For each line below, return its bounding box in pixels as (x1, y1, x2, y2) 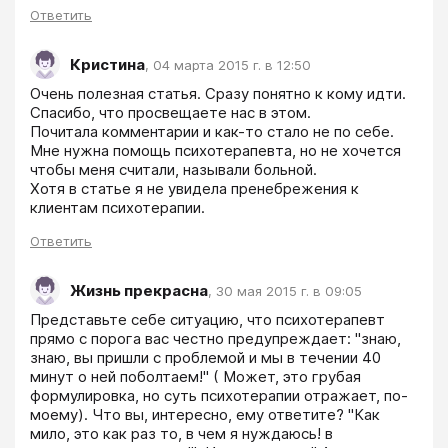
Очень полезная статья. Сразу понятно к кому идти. (30, 84, 406, 104)
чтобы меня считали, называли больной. (30, 160, 321, 180)
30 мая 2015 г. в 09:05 (216, 282, 362, 299)
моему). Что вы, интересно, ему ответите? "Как (30, 405, 380, 425)
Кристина (70, 54, 145, 74)
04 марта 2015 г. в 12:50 (153, 56, 311, 73)
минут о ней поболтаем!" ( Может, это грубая (30, 367, 361, 387)
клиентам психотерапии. (30, 198, 205, 218)
